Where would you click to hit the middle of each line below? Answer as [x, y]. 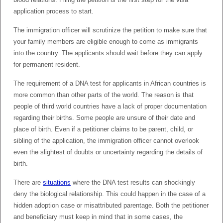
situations [57, 182]
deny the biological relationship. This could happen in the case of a [110, 194]
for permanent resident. [47, 64]
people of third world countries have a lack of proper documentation [110, 106]
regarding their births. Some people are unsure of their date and [104, 117]
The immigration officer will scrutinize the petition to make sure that [110, 30]
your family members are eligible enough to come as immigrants [106, 41]
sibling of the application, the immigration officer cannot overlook [106, 140]
